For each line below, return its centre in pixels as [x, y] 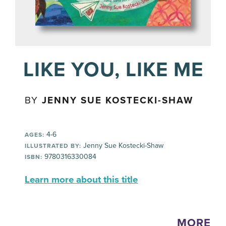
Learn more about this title [81, 180]
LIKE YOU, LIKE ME [113, 70]
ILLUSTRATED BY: [53, 146]
